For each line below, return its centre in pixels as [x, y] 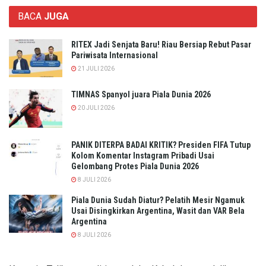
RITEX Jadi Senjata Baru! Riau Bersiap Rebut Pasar [161, 44]
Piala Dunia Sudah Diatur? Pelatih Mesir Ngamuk [158, 200]
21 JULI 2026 [96, 68]
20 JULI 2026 [96, 108]
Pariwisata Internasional [115, 55]
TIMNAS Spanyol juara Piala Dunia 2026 [141, 95]
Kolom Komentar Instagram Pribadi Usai [143, 155]
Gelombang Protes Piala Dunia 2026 [135, 166]
